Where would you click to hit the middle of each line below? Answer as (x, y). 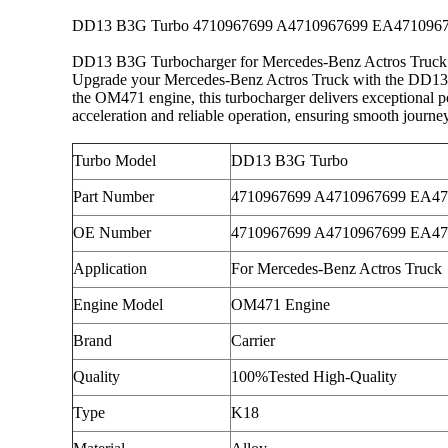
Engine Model (118, 304)
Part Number (113, 196)
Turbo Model (114, 160)
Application (110, 268)
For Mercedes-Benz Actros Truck (336, 268)
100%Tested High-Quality (314, 376)
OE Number (112, 232)
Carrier (253, 340)
